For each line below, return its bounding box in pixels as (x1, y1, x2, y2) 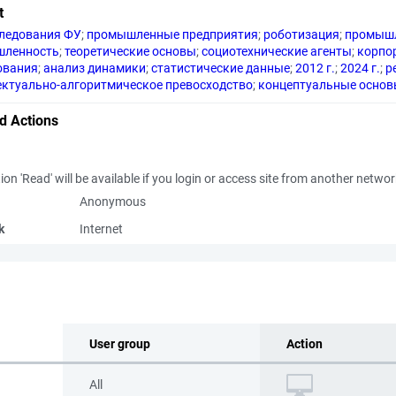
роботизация (263, 27, 339, 42)
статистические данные (151, 61, 290, 75)
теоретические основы (65, 44, 196, 58)
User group (89, 337, 150, 351)
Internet (80, 222, 123, 236)
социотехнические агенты (202, 44, 352, 58)
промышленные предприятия (87, 27, 258, 42)
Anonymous (80, 194, 146, 209)
